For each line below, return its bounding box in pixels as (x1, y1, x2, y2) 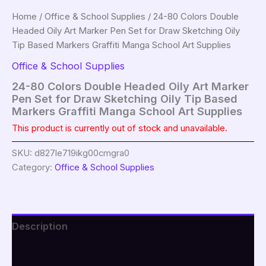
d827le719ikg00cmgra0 (34, 148, 129, 159)
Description (12, 220, 68, 233)
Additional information (12, 246, 119, 258)
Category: (12, 162, 55, 173)
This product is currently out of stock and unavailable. (12, 123, 227, 134)
